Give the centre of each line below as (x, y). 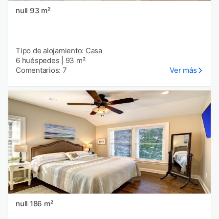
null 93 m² (40, 11)
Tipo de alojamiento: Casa (59, 51)
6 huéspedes (38, 61)
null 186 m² (41, 204)
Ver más (183, 70)
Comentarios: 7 (41, 70)
